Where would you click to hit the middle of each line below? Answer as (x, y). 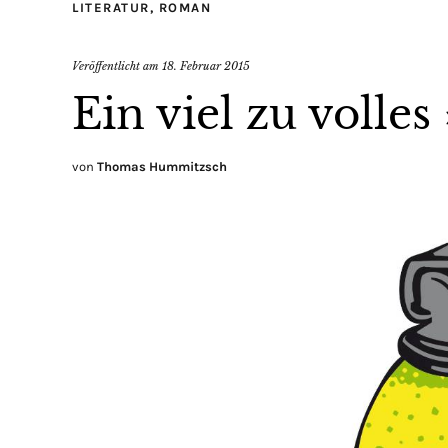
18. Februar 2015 (206, 65)
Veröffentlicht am (117, 65)
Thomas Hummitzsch (162, 166)
